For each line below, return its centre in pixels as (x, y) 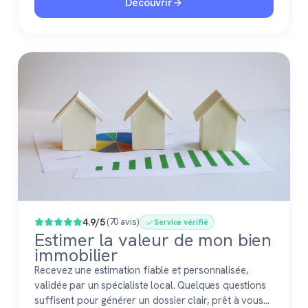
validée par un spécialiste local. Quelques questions (150, 286)
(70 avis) (122, 222)
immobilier (76, 255)
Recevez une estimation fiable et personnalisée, (142, 271)
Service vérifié (181, 222)
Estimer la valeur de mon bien (153, 240)
